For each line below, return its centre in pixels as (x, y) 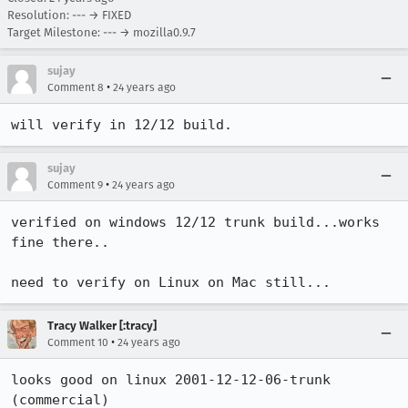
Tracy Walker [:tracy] (102, 326)
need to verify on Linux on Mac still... (171, 282)
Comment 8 (76, 87)
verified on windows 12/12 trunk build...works (195, 222)
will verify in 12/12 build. (122, 125)
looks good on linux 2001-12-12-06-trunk (171, 380)
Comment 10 (78, 342)
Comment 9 (75, 185)
